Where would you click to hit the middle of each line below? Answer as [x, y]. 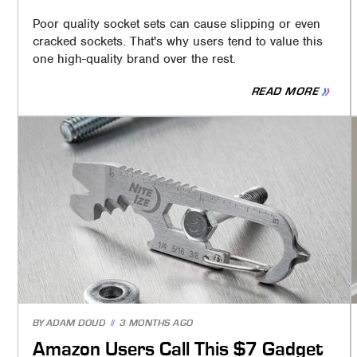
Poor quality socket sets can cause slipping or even [176, 24]
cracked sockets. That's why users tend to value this [177, 42]
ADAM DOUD [76, 324]
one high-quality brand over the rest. [134, 59]
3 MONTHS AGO [156, 324]
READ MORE [286, 92]
